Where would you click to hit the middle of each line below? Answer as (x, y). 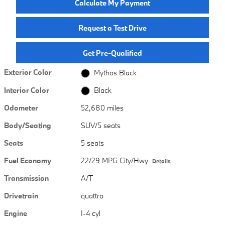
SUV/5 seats (101, 125)
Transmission (26, 178)
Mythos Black (115, 72)
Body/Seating (28, 125)
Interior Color (27, 90)
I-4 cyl (91, 213)
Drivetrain (21, 195)
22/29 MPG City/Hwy (115, 160)
